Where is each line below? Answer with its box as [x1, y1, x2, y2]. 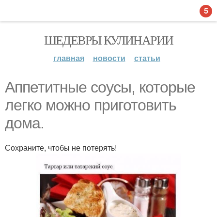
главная [53, 52, 84, 63]
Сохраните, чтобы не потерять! [5, 142, 117, 153]
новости [93, 52, 125, 63]
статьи [134, 52, 160, 63]
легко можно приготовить [5, 96, 176, 114]
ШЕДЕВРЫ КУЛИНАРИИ [44, 31, 173, 48]
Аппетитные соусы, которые [5, 78, 195, 96]
